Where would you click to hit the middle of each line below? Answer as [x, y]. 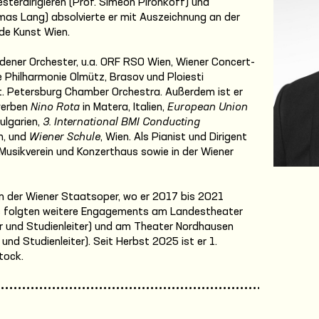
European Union [208, 107]
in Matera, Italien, [125, 107]
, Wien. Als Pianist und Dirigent [174, 137]
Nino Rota [57, 107]
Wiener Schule [65, 137]
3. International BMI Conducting [121, 122]
